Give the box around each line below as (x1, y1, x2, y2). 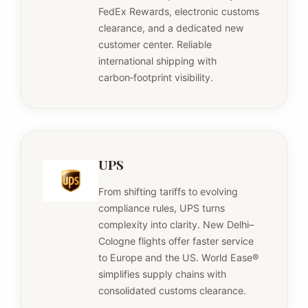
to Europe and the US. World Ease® (98, 251, 259, 263)
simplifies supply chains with (98, 267, 226, 280)
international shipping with (98, 54, 217, 67)
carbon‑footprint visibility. (98, 71, 213, 83)
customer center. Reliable (98, 38, 212, 50)
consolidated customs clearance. (98, 284, 246, 296)
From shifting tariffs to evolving (98, 185, 238, 197)
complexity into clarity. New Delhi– (98, 218, 254, 230)
